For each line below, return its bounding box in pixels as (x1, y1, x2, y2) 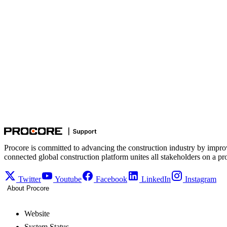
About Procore (7, 184, 49, 192)
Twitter (18, 174, 41, 183)
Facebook (96, 174, 127, 183)
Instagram (185, 174, 216, 183)
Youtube (55, 174, 82, 183)
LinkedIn (141, 174, 171, 183)
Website (24, 209, 50, 218)
